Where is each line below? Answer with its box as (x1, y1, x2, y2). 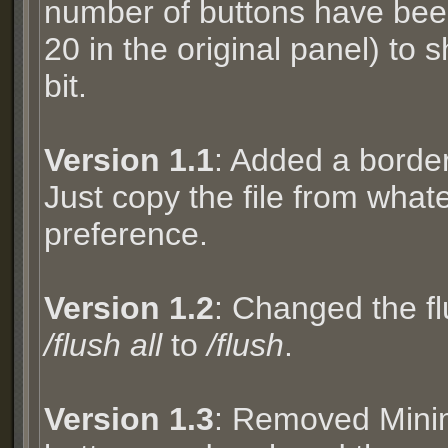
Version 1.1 (44, 142, 214, 178)
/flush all (44, 327, 162, 363)
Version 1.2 (44, 290, 214, 326)
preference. (44, 216, 208, 252)
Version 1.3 (44, 401, 214, 437)
